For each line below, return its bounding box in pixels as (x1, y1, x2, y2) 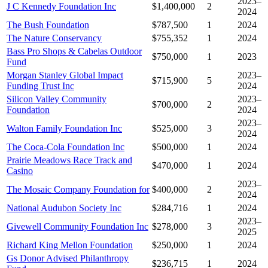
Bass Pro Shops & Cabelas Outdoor (7, 46, 142, 57)
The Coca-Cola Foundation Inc (7, 142, 124, 153)
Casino (7, 166, 33, 176)
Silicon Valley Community (7, 94, 106, 105)
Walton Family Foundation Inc (7, 123, 122, 134)
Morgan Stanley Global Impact (7, 70, 123, 81)
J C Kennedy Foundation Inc (7, 1, 116, 12)
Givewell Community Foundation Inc (7, 221, 148, 232)
